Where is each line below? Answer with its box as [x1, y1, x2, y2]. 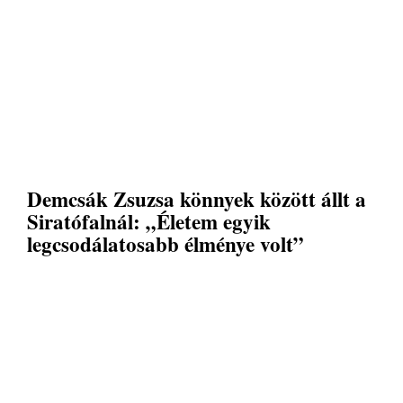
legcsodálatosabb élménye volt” [27, 228, 304, 260]
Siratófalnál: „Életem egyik [27, 206, 271, 237]
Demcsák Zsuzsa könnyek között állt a [27, 184, 366, 215]
